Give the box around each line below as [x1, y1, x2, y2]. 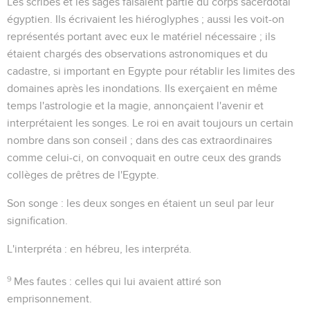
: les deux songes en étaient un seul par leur [58, 197, 274, 209]
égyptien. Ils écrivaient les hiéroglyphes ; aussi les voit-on [7, 13, 284, 25]
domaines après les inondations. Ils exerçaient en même [7, 82, 277, 94]
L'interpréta [7, 243, 62, 255]
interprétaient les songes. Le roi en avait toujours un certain [7, 117, 293, 129]
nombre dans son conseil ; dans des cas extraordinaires [7, 134, 272, 146]
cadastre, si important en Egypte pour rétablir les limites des [7, 65, 295, 77]
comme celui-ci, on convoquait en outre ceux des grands [7, 152, 281, 163]
